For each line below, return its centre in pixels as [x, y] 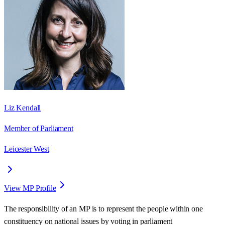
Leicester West [27, 149]
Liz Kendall [23, 107]
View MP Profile [30, 188]
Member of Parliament [39, 128]
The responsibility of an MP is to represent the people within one [103, 208]
